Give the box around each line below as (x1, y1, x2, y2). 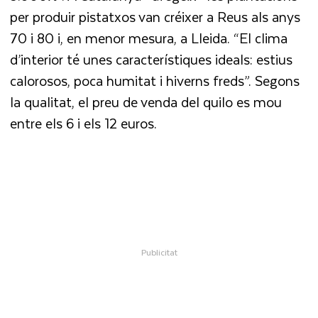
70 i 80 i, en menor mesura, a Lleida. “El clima (10, 26, 288, 49)
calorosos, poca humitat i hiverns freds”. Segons (10, 69, 300, 92)
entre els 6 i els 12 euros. (10, 111, 158, 134)
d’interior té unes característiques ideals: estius (10, 48, 293, 70)
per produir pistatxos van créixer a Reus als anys (10, 5, 301, 28)
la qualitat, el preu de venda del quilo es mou (10, 90, 283, 113)
